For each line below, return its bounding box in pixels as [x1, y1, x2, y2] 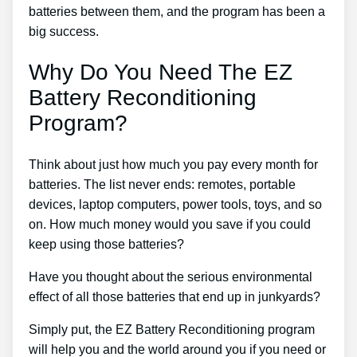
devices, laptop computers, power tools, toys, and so [29, 198, 322, 212]
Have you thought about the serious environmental [29, 270, 312, 284]
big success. [29, 24, 99, 38]
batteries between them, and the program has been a [29, 4, 325, 18]
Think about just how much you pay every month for [29, 158, 318, 172]
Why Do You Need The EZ [29, 60, 292, 85]
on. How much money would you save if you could [29, 218, 311, 232]
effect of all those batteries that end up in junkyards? [29, 290, 320, 304]
